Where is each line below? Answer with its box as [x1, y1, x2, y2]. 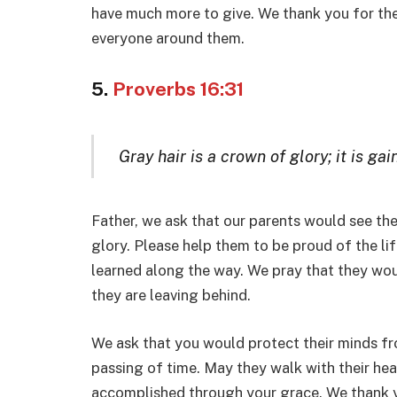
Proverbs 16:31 [113, 78, 244, 101]
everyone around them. [91, 28, 245, 47]
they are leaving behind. [91, 286, 251, 305]
